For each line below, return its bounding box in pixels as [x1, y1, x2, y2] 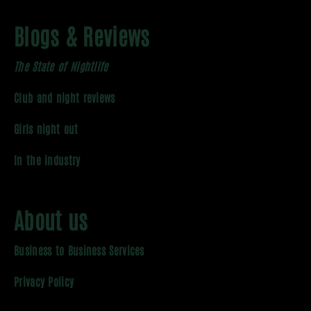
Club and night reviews [14, 90, 115, 105]
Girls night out [14, 121, 78, 136]
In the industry [14, 153, 81, 167]
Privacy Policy [14, 274, 74, 289]
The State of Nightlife [14, 59, 108, 74]
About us [14, 205, 88, 234]
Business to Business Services [14, 243, 144, 258]
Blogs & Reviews [14, 21, 150, 50]
